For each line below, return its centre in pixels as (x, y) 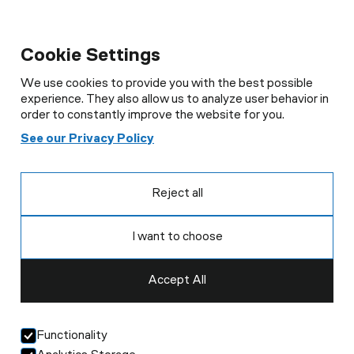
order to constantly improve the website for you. (153, 115)
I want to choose (177, 237)
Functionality (72, 336)
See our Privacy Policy (87, 139)
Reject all (177, 194)
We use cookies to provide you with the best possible (167, 84)
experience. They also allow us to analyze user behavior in (175, 100)
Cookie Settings (90, 56)
